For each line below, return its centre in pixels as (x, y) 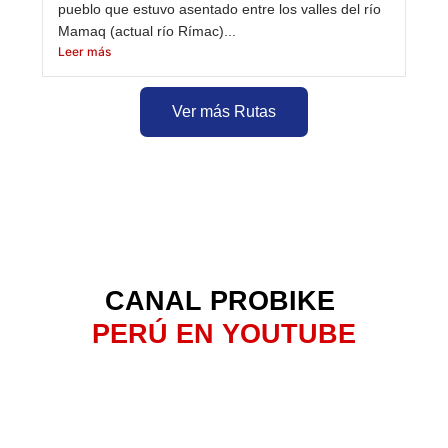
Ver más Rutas (224, 111)
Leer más (84, 51)
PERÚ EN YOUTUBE (224, 333)
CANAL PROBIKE (220, 300)
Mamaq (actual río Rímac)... (147, 30)
